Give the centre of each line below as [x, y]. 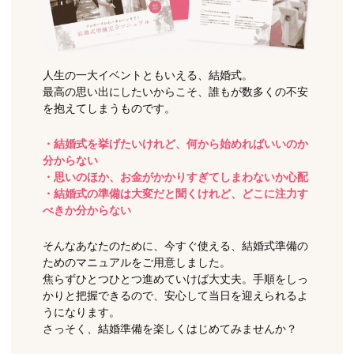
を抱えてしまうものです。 [109, 108]
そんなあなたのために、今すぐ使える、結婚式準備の [175, 246]
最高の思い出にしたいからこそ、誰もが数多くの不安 [175, 92]
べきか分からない [87, 210]
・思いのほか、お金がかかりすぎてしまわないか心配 [175, 177]
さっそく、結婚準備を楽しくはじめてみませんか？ [170, 329]
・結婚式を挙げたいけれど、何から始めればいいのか [175, 144]
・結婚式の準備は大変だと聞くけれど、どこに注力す [175, 194]
